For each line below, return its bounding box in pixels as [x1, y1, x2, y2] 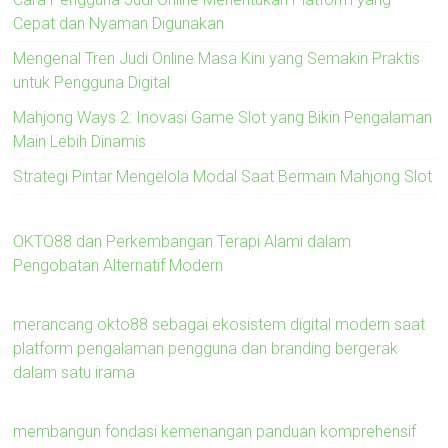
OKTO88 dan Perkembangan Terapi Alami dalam [13, 231, 352, 251]
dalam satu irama [13, 362, 136, 382]
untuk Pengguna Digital [13, 72, 171, 92]
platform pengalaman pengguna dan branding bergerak [13, 338, 399, 358]
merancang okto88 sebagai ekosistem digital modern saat [13, 314, 426, 334]
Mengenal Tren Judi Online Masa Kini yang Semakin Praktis [13, 48, 421, 68]
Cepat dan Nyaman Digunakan [13, 13, 225, 33]
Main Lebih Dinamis [13, 131, 147, 151]
